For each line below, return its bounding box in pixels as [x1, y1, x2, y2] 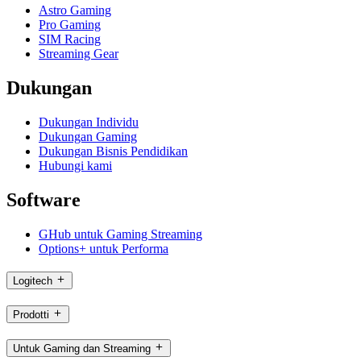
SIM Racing [39, 32, 101, 47]
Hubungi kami [39, 158, 112, 172]
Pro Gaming [39, 18, 101, 32]
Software [6, 189, 81, 210]
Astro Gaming [39, 3, 111, 18]
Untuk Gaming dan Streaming [13, 342, 151, 355]
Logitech [13, 275, 52, 288]
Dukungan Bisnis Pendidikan [39, 143, 188, 158]
